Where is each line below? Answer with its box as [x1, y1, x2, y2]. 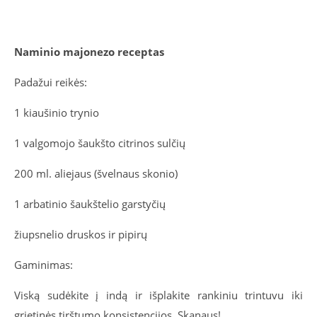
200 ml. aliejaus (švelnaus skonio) [14, 166, 178, 181]
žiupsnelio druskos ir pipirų [14, 227, 147, 242]
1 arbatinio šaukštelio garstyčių [14, 197, 166, 212]
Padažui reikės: [14, 75, 87, 90]
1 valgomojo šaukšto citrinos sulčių [14, 136, 185, 151]
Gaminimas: [14, 258, 73, 272]
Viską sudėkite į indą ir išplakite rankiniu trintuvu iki [14, 288, 303, 303]
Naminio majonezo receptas [14, 45, 164, 59]
